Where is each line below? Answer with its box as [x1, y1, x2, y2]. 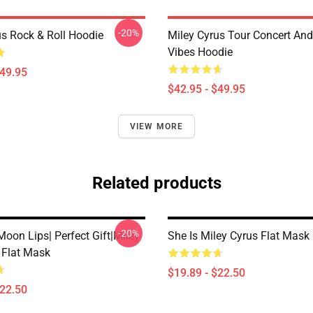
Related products [92, 173, 221, 193]
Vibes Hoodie [168, 45, 233, 59]
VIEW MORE [129, 122, 184, 131]
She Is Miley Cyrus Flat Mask [168, 229, 310, 242]
